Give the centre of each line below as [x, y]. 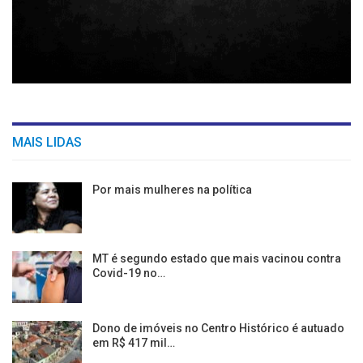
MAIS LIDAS [47, 142]
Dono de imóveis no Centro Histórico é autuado [218, 329]
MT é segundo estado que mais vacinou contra [217, 259]
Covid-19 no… [129, 273]
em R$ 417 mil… [134, 343]
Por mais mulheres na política [172, 189]
